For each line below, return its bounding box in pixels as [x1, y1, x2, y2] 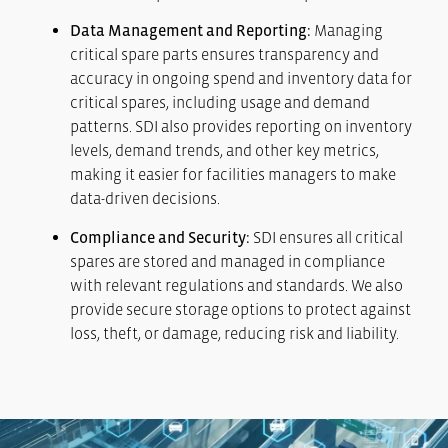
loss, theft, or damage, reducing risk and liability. [70, 323, 399, 342]
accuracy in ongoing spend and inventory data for [70, 69, 412, 88]
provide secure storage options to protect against [70, 299, 411, 318]
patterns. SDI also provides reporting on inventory [70, 117, 412, 136]
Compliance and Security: [70, 227, 250, 246]
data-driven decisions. [70, 189, 220, 208]
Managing [311, 21, 383, 40]
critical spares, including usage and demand [70, 93, 370, 112]
